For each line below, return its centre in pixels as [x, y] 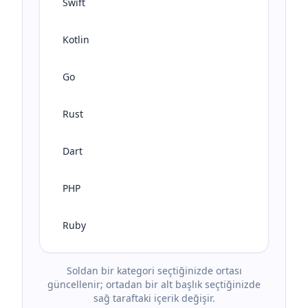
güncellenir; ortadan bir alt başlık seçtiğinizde [154, 284]
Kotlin [76, 40]
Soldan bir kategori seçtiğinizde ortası [154, 271]
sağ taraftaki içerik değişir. [154, 298]
